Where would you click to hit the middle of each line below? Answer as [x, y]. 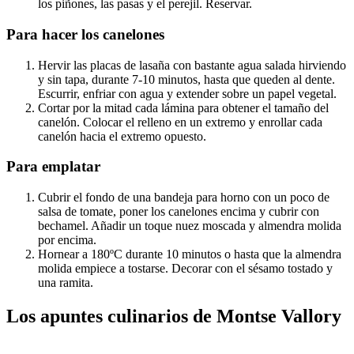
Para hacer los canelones [85, 34]
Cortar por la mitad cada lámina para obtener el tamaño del [183, 107]
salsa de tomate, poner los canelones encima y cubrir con [179, 212]
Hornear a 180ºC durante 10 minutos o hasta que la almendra [190, 254]
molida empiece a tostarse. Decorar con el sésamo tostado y [185, 269]
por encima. [67, 240]
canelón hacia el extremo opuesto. [122, 136]
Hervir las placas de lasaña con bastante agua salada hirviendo [192, 65]
